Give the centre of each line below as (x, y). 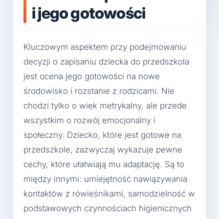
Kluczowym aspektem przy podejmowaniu (105, 47)
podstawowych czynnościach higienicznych (108, 208)
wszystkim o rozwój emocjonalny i (89, 120)
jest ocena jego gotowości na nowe (92, 77)
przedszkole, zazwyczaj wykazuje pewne (103, 150)
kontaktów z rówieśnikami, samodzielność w (109, 194)
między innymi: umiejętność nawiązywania (105, 179)
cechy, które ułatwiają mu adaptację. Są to (104, 164)
